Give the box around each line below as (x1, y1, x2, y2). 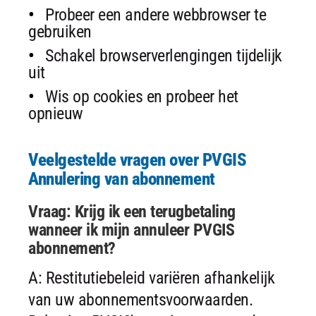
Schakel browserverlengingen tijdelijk (45, 45, 282, 66)
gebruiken (28, 21, 92, 42)
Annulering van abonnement (28, 168, 215, 189)
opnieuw (28, 103, 83, 123)
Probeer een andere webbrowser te (45, 4, 266, 25)
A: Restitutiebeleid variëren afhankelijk (28, 267, 274, 288)
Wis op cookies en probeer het (45, 86, 238, 107)
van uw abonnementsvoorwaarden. (28, 289, 253, 310)
